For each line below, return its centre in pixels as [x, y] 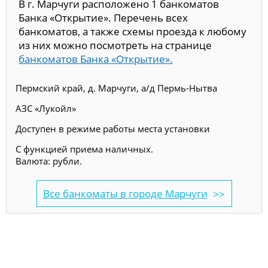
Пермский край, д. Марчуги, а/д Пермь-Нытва [116, 88]
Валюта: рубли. [49, 161]
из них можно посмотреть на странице [115, 45]
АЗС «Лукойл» [46, 108]
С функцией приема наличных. [84, 149]
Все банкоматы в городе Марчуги [125, 193]
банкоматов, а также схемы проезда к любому [133, 31]
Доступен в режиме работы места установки [113, 128]
